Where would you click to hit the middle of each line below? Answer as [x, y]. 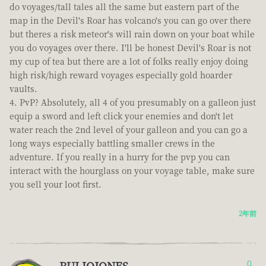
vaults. [23, 89]
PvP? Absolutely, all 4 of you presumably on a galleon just [138, 102]
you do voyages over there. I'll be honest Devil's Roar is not [130, 48]
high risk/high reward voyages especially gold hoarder [121, 75]
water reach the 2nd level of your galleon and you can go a [129, 130]
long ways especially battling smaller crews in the [112, 143]
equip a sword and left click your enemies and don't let [121, 116]
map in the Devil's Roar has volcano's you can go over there [130, 20]
